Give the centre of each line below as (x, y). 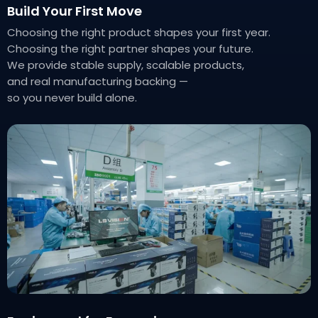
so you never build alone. (72, 98)
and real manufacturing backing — (98, 82)
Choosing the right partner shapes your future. (130, 49)
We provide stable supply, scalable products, (126, 65)
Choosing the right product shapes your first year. (139, 33)
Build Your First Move (75, 11)
